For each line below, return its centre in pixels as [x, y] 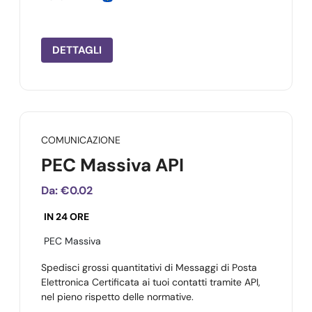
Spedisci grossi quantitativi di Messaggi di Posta [149, 267]
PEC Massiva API [112, 165]
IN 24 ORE [67, 217]
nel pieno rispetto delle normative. [117, 297]
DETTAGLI [77, 50]
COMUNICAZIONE [81, 140]
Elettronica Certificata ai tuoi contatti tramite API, [151, 282]
